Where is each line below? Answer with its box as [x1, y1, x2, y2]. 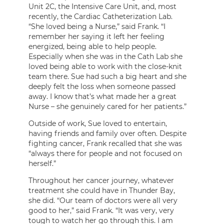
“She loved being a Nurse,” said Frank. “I [28, 21, 165, 31]
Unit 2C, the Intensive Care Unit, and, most [28, 1, 176, 11]
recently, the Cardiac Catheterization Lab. [28, 11, 172, 21]
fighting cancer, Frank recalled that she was [28, 138, 182, 148]
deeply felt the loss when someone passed [28, 81, 175, 91]
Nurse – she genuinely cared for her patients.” [28, 101, 186, 111]
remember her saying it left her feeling [28, 31, 164, 41]
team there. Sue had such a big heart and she [28, 71, 186, 81]
